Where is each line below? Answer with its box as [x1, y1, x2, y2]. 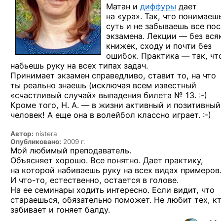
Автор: [10, 130, 34, 138]
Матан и [106, 1, 140, 11]
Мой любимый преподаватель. [10, 146, 131, 155]
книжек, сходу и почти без [106, 41, 212, 51]
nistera [34, 130, 57, 138]
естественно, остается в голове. [47, 175, 179, 185]
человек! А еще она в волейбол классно [10, 110, 172, 120]
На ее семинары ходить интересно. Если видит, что [10, 185, 215, 195]
